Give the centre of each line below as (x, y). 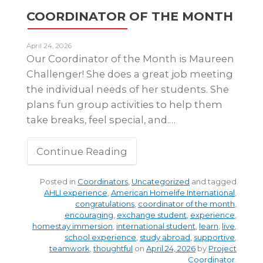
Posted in (59, 181)
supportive (214, 237)
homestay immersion (73, 226)
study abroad (165, 237)
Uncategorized (161, 181)
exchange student (152, 215)
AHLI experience (76, 192)
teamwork (70, 248)
